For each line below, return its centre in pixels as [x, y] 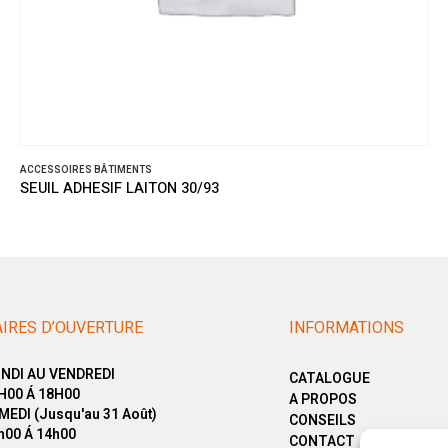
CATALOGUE [329, 378]
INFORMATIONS [346, 328]
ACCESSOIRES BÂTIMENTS [86, 170]
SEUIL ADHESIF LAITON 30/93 [119, 189]
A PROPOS [323, 399]
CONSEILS [322, 420]
